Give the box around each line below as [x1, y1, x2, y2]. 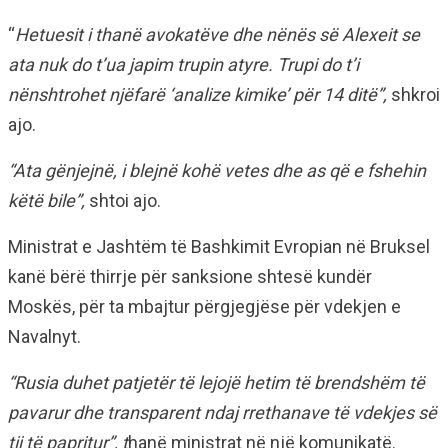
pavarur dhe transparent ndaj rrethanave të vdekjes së [8, 402, 437, 423]
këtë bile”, [8, 190, 85, 211]
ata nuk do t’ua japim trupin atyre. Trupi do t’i [8, 54, 359, 75]
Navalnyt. [8, 326, 81, 347]
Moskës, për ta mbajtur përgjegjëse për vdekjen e [8, 296, 401, 317]
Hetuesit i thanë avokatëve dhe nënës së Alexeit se [15, 24, 420, 45]
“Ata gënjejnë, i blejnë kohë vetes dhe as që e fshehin [8, 160, 426, 181]
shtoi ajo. [85, 190, 161, 211]
